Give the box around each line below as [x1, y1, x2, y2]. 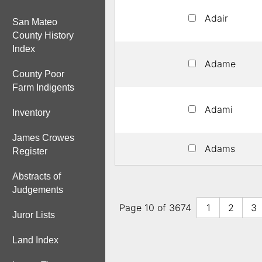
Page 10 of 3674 [119, 202, 191, 214]
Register [12, 146, 47, 156]
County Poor [12, 69, 64, 79]
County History [12, 30, 74, 40]
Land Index [12, 235, 58, 245]
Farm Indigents [12, 82, 74, 92]
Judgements [12, 185, 63, 195]
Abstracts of [12, 171, 61, 181]
